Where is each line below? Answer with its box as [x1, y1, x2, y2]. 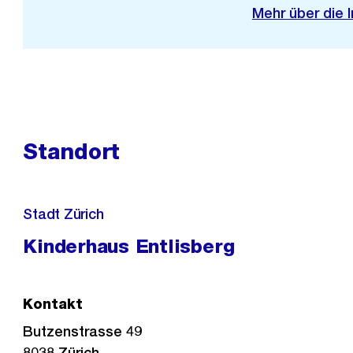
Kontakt [23, 295, 84, 312]
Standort [23, 138, 121, 165]
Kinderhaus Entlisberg [23, 235, 235, 258]
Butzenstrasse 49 [23, 323, 143, 340]
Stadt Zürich [23, 206, 104, 222]
